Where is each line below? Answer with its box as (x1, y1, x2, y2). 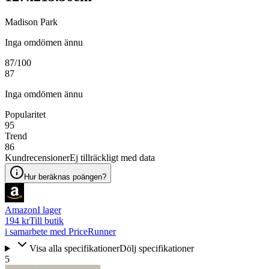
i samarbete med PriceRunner (5, 226, 116, 237)
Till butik (29, 216, 64, 226)
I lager (37, 205, 61, 216)
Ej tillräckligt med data (70, 153, 155, 163)
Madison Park (5, 17, 58, 28)
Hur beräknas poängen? (24, 172, 106, 182)
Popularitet (5, 109, 46, 120)
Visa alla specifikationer (29, 243, 119, 254)
